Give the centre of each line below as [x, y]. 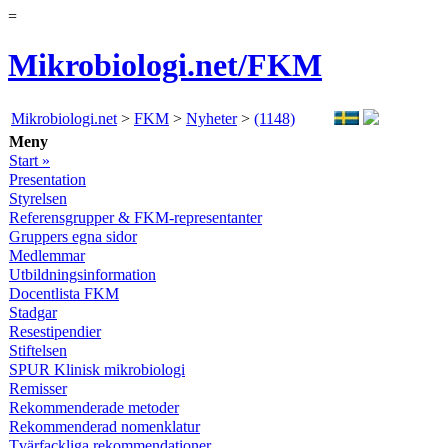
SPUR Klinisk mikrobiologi [97, 369]
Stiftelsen [38, 350]
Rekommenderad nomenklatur [104, 426]
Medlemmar [47, 255]
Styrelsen [38, 198]
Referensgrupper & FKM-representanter [135, 217]
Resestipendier [55, 331]
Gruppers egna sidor [73, 236]
